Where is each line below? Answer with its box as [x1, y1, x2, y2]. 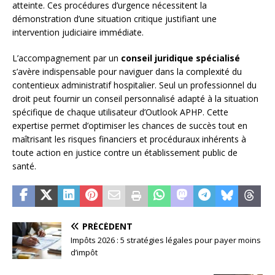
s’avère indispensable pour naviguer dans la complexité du [12, 65, 242, 77]
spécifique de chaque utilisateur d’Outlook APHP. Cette [12, 106, 228, 118]
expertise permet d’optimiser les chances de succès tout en [12, 119, 247, 131]
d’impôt [71, 246, 98, 258]
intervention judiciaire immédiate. [12, 26, 144, 38]
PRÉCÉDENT [82, 220, 133, 232]
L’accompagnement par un [12, 52, 121, 64]
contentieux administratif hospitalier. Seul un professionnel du [12, 79, 257, 91]
